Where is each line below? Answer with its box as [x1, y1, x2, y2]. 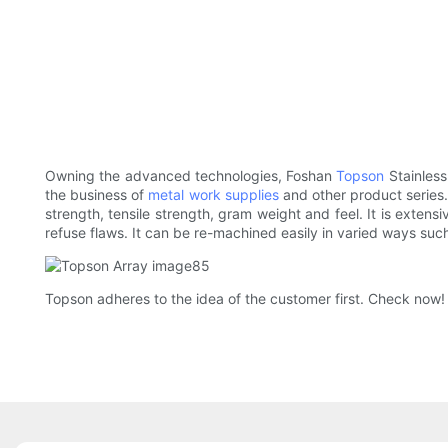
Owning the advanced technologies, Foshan [45, 167, 337, 185]
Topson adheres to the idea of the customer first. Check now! [45, 290, 445, 308]
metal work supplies [148, 186, 279, 204]
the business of [45, 186, 149, 204]
